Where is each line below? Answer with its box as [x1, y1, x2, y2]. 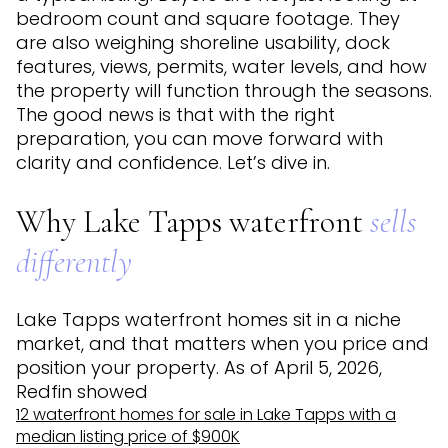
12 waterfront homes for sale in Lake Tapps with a [16, 403, 396, 427]
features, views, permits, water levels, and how [16, 54, 427, 79]
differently [16, 241, 132, 281]
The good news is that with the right [16, 102, 335, 127]
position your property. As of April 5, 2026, [16, 355, 382, 381]
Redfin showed [16, 379, 148, 405]
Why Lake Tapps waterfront [16, 201, 370, 241]
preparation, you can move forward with [16, 126, 383, 151]
